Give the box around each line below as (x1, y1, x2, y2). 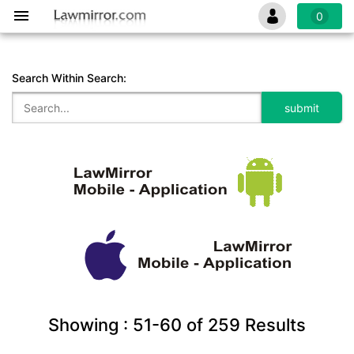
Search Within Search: (12, 71, 126, 85)
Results (240, 314, 306, 335)
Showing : (48, 314, 133, 335)
